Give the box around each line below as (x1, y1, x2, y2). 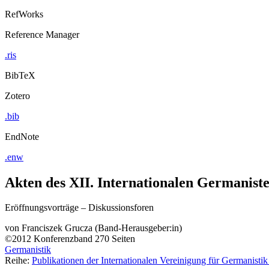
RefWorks (5, 8, 43, 19)
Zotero (5, 90, 30, 101)
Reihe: (5, 255, 32, 266)
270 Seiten (95, 234, 135, 244)
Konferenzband (34, 234, 92, 244)
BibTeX (5, 70, 35, 80)
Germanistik (5, 244, 51, 255)
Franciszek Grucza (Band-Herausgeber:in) (22, 223, 182, 234)
